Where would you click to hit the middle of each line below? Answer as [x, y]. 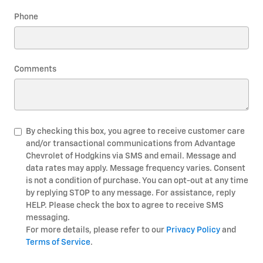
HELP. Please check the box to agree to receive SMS [125, 205]
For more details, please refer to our [96, 230]
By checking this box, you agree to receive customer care [135, 131]
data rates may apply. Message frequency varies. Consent [136, 168]
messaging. [48, 218]
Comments [35, 69]
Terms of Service [58, 242]
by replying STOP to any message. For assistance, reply [131, 193]
